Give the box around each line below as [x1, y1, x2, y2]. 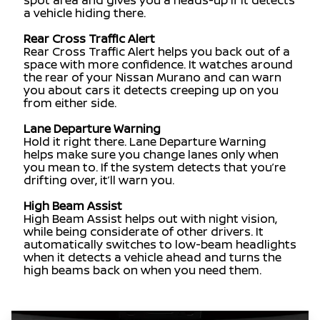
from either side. [23, 95, 116, 111]
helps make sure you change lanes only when [23, 146, 279, 163]
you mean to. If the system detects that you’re [23, 159, 286, 176]
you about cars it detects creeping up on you [23, 82, 279, 99]
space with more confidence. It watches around [23, 56, 293, 73]
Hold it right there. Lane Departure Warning [23, 134, 266, 150]
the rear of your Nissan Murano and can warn [23, 69, 281, 86]
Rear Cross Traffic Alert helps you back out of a [23, 44, 290, 60]
